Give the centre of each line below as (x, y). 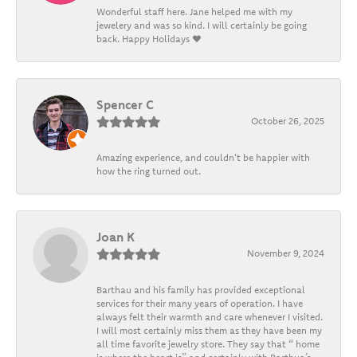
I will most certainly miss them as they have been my (209, 330)
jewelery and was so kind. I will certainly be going (202, 25)
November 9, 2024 (286, 253)
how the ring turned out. (149, 171)
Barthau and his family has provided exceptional (201, 289)
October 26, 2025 (288, 120)
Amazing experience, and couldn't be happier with (203, 157)
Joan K (116, 236)
